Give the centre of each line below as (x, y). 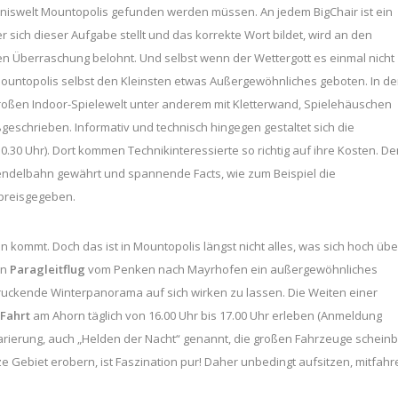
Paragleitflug (49, 269)
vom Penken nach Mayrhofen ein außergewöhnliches (233, 269)
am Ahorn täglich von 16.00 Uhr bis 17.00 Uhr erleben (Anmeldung (206, 315)
